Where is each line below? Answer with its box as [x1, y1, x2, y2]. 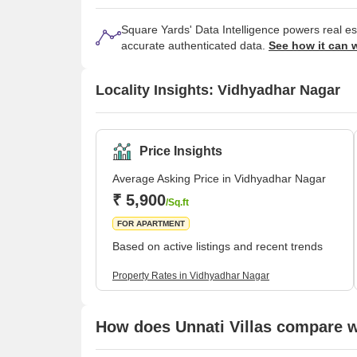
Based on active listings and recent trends [112, 239, 323, 253]
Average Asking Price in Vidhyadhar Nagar [112, 171, 326, 185]
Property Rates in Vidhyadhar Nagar [112, 270, 269, 282]
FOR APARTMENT [117, 218, 185, 228]
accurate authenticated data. [121, 38, 269, 52]
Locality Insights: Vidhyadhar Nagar [96, 82, 340, 99]
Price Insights [139, 143, 222, 158]
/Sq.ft [166, 196, 189, 208]
